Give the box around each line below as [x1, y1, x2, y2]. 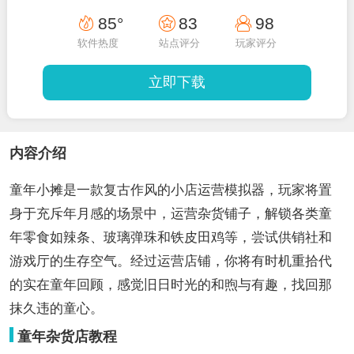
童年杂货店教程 [17, 328, 118, 345]
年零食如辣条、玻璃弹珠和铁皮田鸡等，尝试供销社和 [9, 229, 332, 245]
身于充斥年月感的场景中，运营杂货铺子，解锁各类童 [9, 205, 332, 221]
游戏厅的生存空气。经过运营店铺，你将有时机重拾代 [9, 253, 332, 269]
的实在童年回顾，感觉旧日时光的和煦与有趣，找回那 [9, 277, 332, 292]
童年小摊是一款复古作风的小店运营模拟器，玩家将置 [9, 182, 332, 198]
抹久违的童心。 [9, 300, 104, 316]
